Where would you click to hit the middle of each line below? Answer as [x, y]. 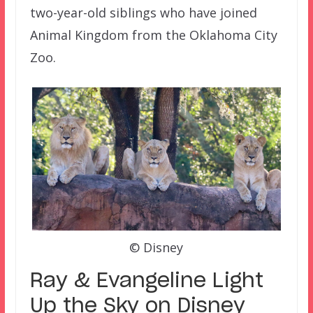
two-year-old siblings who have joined [143, 13]
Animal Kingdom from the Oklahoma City [153, 35]
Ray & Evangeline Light [146, 281]
